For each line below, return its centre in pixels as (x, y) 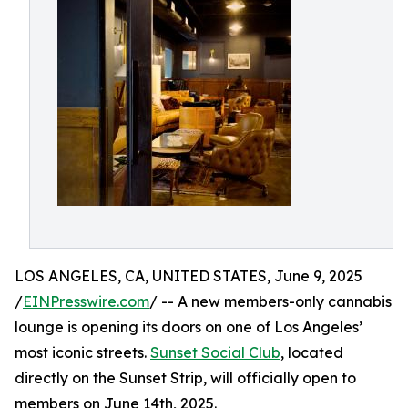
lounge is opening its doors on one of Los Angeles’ (189, 327)
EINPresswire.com (86, 301)
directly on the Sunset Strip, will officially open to (185, 378)
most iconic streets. (82, 352)
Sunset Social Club (215, 352)
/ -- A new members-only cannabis (270, 301)
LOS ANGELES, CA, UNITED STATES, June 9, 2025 (189, 276)
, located (312, 352)
